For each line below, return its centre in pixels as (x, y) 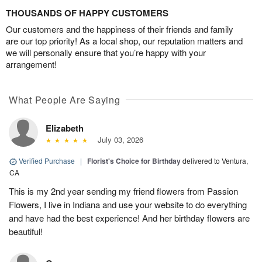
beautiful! (26, 232)
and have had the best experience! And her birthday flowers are (129, 218)
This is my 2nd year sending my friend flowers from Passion (123, 191)
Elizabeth (65, 128)
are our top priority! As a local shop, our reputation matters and (124, 41)
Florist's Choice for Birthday (134, 161)
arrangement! (31, 64)
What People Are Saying (65, 100)
